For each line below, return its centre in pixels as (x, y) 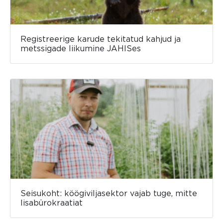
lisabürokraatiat (52, 203)
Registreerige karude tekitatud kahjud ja (101, 39)
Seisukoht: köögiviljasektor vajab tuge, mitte (109, 193)
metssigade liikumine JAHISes (81, 48)
